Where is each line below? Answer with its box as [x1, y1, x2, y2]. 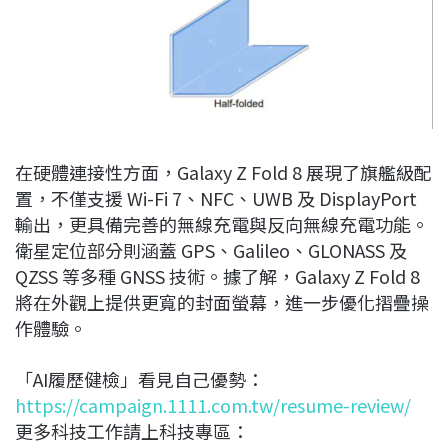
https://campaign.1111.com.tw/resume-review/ [15, 391, 411, 418]
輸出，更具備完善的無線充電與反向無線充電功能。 [15, 210, 429, 237]
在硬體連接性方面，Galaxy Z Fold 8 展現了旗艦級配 [15, 158, 432, 185]
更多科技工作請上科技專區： [15, 417, 249, 444]
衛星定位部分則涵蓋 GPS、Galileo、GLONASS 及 [15, 236, 407, 263]
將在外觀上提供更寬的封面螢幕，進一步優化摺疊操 [15, 288, 429, 315]
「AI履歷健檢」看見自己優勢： [15, 365, 264, 392]
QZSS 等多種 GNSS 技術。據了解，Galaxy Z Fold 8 [15, 262, 420, 289]
